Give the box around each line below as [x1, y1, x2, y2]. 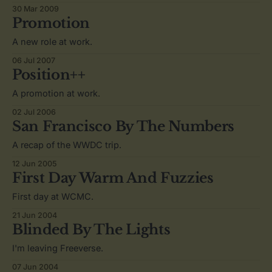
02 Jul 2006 [12, 107, 56, 117]
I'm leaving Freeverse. [12, 243, 103, 254]
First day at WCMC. [12, 191, 93, 202]
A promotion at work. [12, 88, 100, 99]
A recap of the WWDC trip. [12, 140, 121, 151]
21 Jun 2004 [12, 211, 57, 220]
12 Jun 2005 [12, 159, 57, 169]
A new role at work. [12, 36, 92, 47]
